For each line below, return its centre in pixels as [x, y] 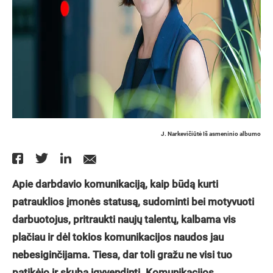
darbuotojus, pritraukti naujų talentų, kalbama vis [124, 219]
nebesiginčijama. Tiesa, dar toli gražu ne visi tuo [122, 255]
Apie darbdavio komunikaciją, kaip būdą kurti [115, 184]
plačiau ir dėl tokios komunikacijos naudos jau [118, 237]
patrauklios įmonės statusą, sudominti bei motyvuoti [133, 202]
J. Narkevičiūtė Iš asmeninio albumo [211, 134]
